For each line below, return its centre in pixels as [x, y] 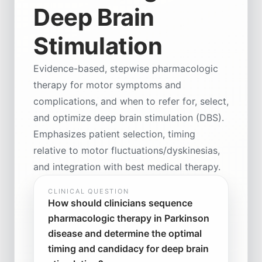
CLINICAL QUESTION [89, 191]
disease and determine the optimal [125, 233]
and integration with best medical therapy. [127, 166]
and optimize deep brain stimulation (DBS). [129, 117]
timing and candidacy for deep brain [128, 248]
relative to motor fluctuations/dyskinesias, [127, 150]
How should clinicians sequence [120, 203]
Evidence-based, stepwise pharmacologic [126, 68]
